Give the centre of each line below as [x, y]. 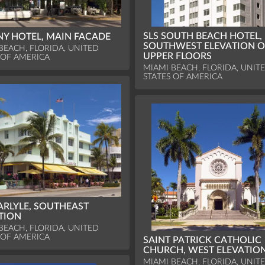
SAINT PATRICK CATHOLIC [203, 240]
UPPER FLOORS [178, 56]
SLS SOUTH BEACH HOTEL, [203, 36]
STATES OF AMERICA [183, 76]
